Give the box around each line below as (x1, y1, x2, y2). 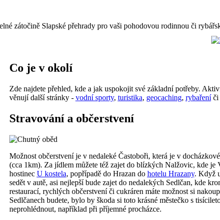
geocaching (146, 93, 182, 102)
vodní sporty (75, 93, 114, 102)
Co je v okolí (9, 61, 73, 74)
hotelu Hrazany (147, 169, 194, 178)
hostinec (9, 169, 37, 178)
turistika (117, 93, 142, 102)
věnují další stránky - (9, 93, 76, 102)
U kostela (36, 169, 66, 178)
